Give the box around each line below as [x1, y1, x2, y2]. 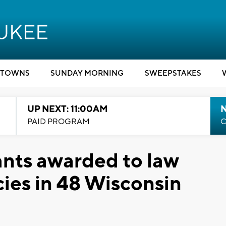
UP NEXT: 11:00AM [27, 103, 108, 115]
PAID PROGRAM [27, 117, 90, 127]
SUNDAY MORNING [50, 69, 124, 78]
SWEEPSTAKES [144, 69, 201, 78]
